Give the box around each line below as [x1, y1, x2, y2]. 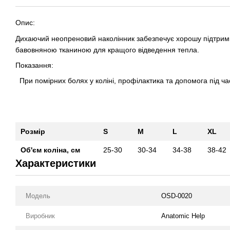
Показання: [15, 61, 55, 70]
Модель [26, 191, 50, 200]
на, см [59, 145, 80, 154]
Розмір [21, 127, 45, 136]
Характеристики [15, 157, 96, 169]
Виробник [26, 212, 55, 220]
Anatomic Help [161, 212, 205, 220]
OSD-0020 [161, 191, 192, 200]
